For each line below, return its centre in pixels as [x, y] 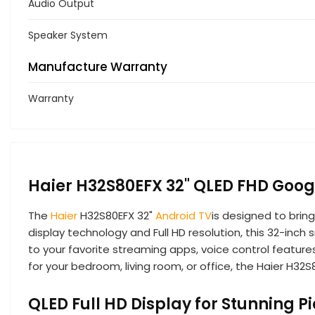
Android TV [184, 215]
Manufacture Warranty [98, 66]
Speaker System [68, 35]
